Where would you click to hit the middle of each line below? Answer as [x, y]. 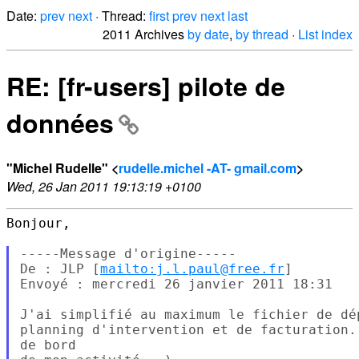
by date [208, 34]
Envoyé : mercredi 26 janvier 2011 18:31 [176, 284]
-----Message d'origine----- [128, 253]
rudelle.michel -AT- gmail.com [208, 167]
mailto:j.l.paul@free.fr [192, 268]
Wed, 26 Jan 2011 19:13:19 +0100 [104, 186]
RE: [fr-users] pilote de [146, 86]
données [60, 123]
